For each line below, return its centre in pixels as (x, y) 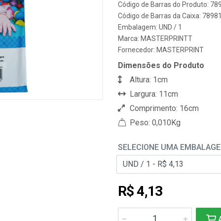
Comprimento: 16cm (163, 108)
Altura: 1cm (148, 80)
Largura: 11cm (153, 94)
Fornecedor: (137, 50)
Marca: (129, 38)
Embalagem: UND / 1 (150, 27)
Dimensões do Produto (161, 65)
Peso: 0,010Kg (154, 123)
